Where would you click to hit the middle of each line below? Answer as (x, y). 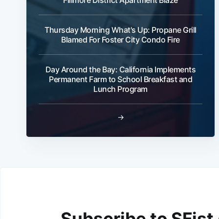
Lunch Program (120, 89)
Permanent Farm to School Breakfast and (120, 79)
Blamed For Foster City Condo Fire (120, 39)
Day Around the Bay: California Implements (120, 69)
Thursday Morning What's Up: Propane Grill (120, 30)
